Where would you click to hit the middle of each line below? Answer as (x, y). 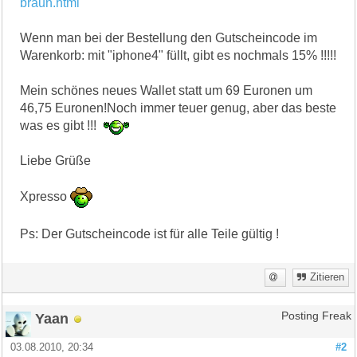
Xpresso (45, 197)
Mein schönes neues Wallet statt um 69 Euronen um (167, 90)
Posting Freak (316, 316)
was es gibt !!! (60, 125)
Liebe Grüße (56, 161)
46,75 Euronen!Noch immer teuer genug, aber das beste (178, 108)
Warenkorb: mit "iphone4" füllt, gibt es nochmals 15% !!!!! (178, 55)
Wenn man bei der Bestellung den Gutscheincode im (169, 37)
